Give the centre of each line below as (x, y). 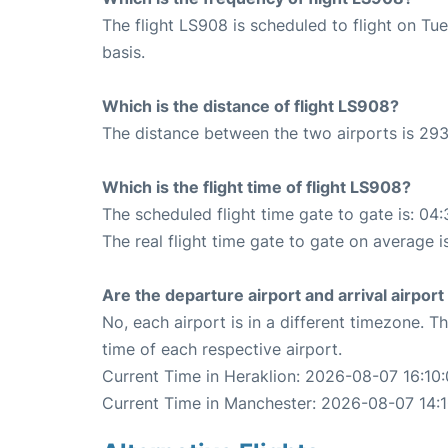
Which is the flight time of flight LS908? (256, 186)
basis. (123, 51)
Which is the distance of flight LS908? (250, 105)
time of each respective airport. (222, 348)
